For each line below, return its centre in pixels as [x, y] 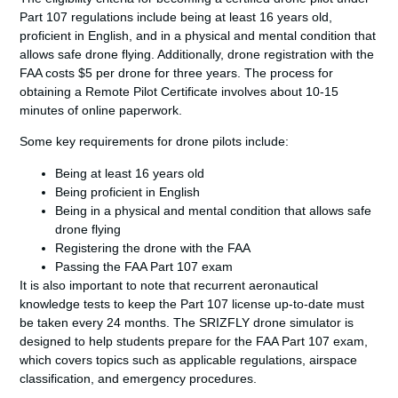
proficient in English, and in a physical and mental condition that [198, 35]
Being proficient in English [128, 191]
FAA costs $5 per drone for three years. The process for [177, 72]
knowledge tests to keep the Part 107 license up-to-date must [192, 303]
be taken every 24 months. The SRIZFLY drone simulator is [187, 322]
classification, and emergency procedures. [139, 378]
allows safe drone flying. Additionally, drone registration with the [197, 54]
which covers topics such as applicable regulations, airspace [189, 359]
